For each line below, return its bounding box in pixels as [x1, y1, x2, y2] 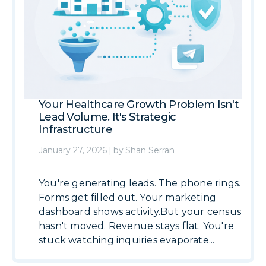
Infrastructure [39, 123, 112, 136]
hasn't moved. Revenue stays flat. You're [39, 220, 235, 232]
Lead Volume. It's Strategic [39, 110, 176, 123]
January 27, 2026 [39, 145, 107, 156]
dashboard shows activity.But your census [39, 206, 242, 217]
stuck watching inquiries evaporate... [39, 235, 215, 246]
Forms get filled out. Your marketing [39, 192, 217, 203]
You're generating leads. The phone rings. [39, 178, 241, 189]
